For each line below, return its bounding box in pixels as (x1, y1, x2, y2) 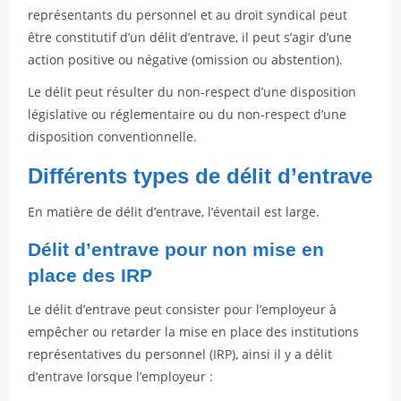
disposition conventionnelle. (28, 128, 198, 145)
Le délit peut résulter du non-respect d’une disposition (28, 83, 357, 100)
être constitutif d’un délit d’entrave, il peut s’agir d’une (28, 29, 353, 46)
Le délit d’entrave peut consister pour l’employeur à (28, 301, 337, 318)
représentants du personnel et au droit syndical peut (28, 6, 348, 23)
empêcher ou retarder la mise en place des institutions (28, 323, 360, 340)
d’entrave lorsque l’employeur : (28, 368, 214, 385)
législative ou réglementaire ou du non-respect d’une (28, 106, 347, 123)
